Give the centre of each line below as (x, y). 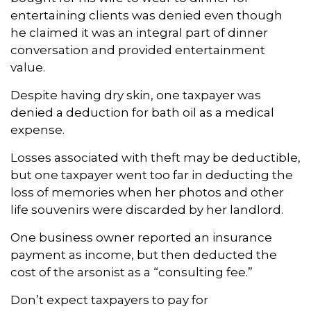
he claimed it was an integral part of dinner (139, 33)
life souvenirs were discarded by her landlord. (147, 210)
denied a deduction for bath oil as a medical (142, 112)
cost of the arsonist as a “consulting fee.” (132, 272)
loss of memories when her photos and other (147, 192)
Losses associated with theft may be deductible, (155, 158)
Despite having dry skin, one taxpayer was (136, 95)
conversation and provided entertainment (138, 50)
